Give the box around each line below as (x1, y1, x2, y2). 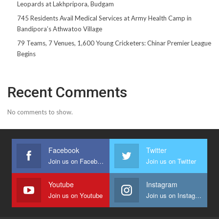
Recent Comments (7, 83, 127, 101)
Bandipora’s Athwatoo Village (17, 24, 102, 33)
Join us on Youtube (48, 190, 103, 200)
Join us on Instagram (195, 190, 201, 200)
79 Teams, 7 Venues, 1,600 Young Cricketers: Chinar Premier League (17, 39, 211, 47)
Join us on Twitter (146, 156, 196, 166)
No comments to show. (7, 108, 73, 116)
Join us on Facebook (97, 156, 104, 166)
